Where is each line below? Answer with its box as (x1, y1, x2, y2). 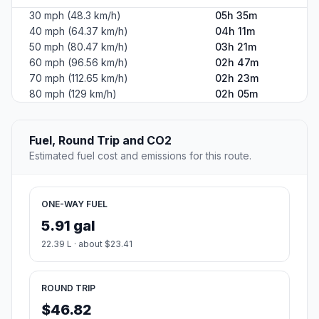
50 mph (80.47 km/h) (29, 41, 128, 53)
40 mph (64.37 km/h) (29, 25, 128, 38)
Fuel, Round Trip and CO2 (29, 133, 172, 148)
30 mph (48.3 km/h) (29, 9, 121, 22)
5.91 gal (41, 217, 95, 235)
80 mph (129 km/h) (29, 88, 117, 100)
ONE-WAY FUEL (41, 199, 108, 210)
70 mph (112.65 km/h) (29, 72, 128, 85)
